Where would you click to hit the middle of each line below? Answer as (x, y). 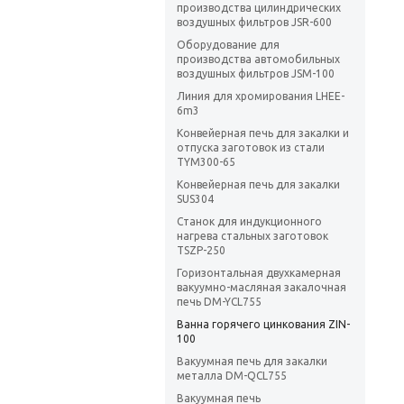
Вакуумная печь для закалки (252, 362)
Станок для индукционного (249, 222)
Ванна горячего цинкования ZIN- (263, 325)
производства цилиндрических (259, 8)
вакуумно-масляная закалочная (262, 288)
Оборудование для (228, 45)
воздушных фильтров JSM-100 (256, 74)
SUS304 (195, 199)
